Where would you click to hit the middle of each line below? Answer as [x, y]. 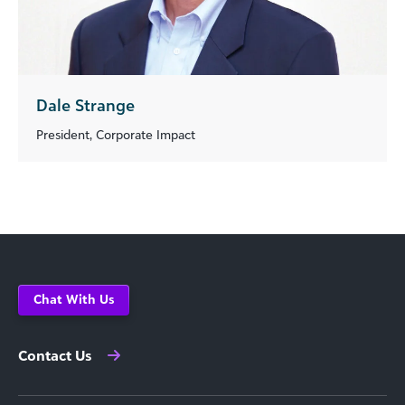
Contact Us [55, 355]
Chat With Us [74, 298]
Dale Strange [85, 104]
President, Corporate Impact [116, 134]
